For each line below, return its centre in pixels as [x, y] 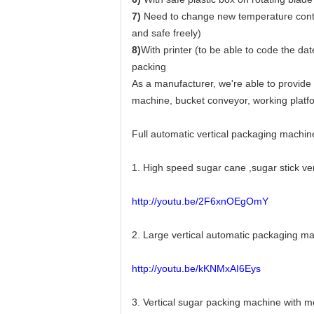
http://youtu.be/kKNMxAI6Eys [196, 268]
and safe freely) [166, 33]
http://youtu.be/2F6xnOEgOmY [200, 201]
